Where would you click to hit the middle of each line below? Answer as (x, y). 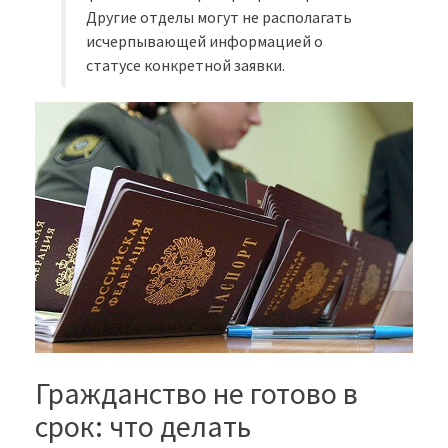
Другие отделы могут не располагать (219, 17)
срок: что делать (143, 426)
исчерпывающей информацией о (205, 41)
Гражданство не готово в (196, 393)
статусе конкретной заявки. (186, 65)
